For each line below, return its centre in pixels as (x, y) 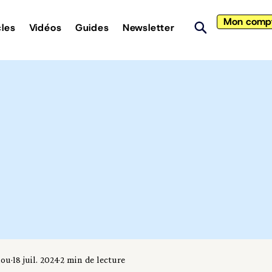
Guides (92, 28)
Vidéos (45, 28)
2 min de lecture (93, 261)
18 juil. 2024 (36, 261)
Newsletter (148, 28)
